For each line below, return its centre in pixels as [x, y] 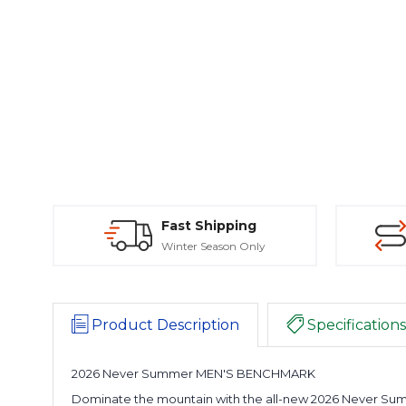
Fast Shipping [209, 226]
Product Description [165, 325]
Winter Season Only [213, 246]
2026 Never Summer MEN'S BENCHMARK [193, 374]
